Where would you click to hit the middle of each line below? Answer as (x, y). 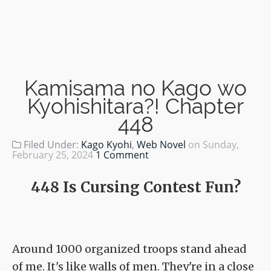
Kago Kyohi (106, 145)
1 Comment (122, 155)
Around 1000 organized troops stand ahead (129, 249)
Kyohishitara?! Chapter (135, 106)
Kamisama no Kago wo (135, 88)
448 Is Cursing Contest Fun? (135, 188)
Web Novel (161, 145)
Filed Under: (51, 145)
